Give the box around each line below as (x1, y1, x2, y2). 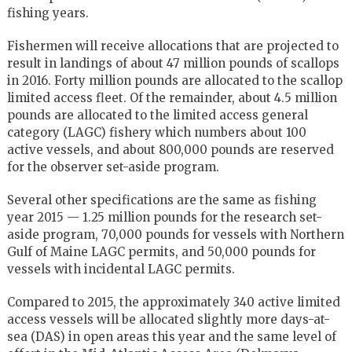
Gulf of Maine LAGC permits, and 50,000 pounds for (6, 244, 316, 259)
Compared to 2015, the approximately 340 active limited (6, 294, 340, 310)
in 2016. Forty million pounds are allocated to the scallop (6, 72, 343, 88)
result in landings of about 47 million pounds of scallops (6, 55, 339, 71)
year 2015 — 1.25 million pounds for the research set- (6, 209, 322, 225)
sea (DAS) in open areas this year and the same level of (6, 328, 336, 344)
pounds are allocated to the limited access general (6, 107, 308, 123)
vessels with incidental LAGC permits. (6, 261, 235, 277)
